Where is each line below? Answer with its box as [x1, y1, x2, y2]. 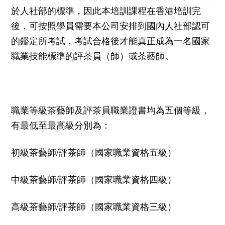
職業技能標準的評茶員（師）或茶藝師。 [11, 48, 174, 62]
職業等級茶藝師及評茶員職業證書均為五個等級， [11, 102, 210, 116]
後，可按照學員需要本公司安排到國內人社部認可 [11, 18, 210, 32]
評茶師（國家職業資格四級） [59, 172, 176, 185]
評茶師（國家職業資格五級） [59, 145, 176, 158]
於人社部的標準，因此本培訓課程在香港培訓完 [11, 3, 201, 17]
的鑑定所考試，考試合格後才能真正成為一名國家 [11, 33, 210, 47]
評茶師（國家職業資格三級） [59, 199, 176, 212]
